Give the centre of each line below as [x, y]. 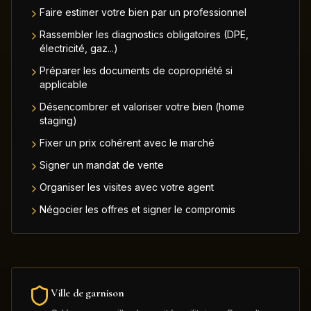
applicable [64, 84]
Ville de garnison [87, 293]
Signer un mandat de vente [102, 165]
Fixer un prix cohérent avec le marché [127, 143]
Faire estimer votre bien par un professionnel [143, 12]
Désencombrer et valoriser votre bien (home [142, 107]
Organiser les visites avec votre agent [127, 187]
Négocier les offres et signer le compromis [137, 209]
